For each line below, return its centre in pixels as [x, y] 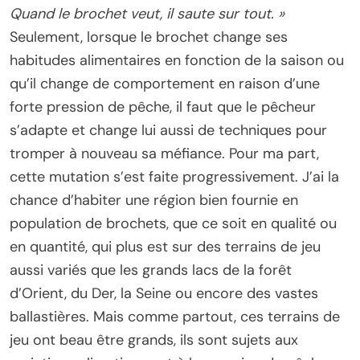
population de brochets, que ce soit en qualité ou [173, 224]
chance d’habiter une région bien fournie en [154, 200]
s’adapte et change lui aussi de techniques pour [168, 131]
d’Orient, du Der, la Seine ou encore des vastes [164, 294]
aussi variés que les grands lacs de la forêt [151, 270]
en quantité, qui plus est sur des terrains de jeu [165, 247]
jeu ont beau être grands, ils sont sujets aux [154, 340]
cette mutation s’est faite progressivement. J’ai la [174, 177]
